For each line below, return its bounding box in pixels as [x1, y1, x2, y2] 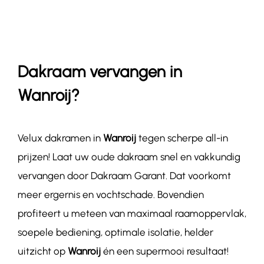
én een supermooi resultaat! [100, 245, 229, 258]
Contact [12, 29, 42, 39]
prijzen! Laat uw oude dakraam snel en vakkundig [17, 151, 240, 163]
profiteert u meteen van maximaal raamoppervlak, [17, 207, 246, 220]
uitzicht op [17, 245, 68, 258]
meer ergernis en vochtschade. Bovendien [17, 189, 204, 201]
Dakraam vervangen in [17, 62, 182, 81]
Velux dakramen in [17, 132, 103, 144]
